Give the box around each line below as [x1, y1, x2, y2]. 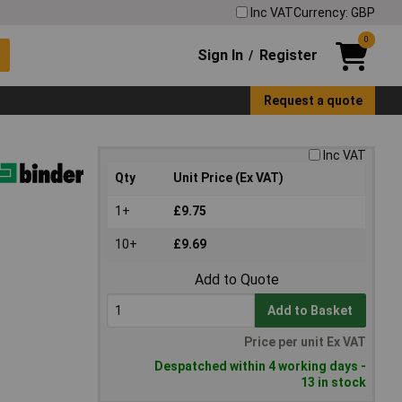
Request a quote [263, 92, 363, 108]
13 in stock [301, 375, 366, 390]
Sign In [197, 46, 244, 64]
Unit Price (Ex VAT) [173, 170, 284, 186]
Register [258, 46, 318, 64]
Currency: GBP [293, 4, 375, 20]
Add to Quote [194, 271, 279, 289]
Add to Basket [267, 303, 354, 319]
